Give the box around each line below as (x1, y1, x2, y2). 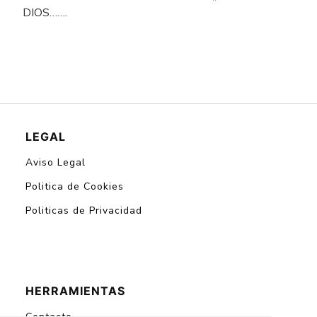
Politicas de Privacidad (25, 204, 142, 217)
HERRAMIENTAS (25, 284, 125, 298)
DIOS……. (23, 5, 67, 21)
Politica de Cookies (25, 180, 124, 193)
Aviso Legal (25, 156, 86, 169)
